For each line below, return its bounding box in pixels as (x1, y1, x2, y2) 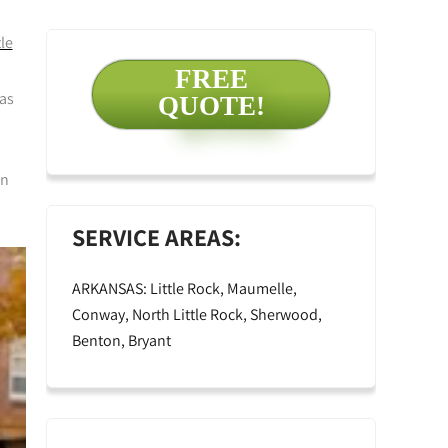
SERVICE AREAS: (72, 221, 241, 253)
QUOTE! (157, 91, 265, 121)
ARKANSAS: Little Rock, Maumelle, (72, 278, 297, 299)
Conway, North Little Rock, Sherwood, (72, 304, 322, 325)
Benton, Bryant (72, 330, 171, 351)
